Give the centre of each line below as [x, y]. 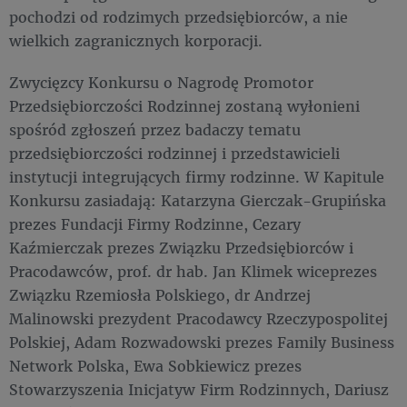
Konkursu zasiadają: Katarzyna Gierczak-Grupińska [198, 200]
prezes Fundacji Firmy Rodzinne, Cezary [155, 224]
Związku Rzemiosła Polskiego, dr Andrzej [160, 295]
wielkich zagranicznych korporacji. [136, 40]
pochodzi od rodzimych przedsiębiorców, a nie [179, 17]
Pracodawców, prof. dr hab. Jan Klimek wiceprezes [193, 271]
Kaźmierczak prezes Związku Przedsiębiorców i [181, 248]
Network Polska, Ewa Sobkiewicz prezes [155, 366]
